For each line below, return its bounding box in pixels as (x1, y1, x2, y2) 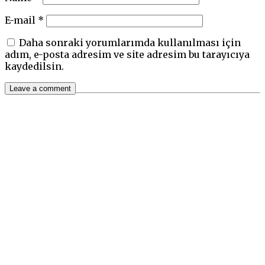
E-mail (5, 14, 38, 26)
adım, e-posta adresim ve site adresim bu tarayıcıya (5, 48, 250, 60)
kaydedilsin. (5, 60, 64, 72)
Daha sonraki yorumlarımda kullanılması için (19, 36, 241, 49)
